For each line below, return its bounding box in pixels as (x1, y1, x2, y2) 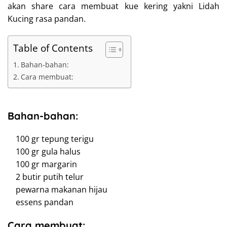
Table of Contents (13, 41, 93, 55)
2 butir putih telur (8, 171, 84, 182)
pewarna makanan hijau (8, 184, 107, 195)
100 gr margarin (8, 159, 77, 170)
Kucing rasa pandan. (8, 13, 86, 24)
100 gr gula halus (8, 146, 81, 157)
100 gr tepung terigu (8, 133, 94, 144)
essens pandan (8, 197, 73, 208)
